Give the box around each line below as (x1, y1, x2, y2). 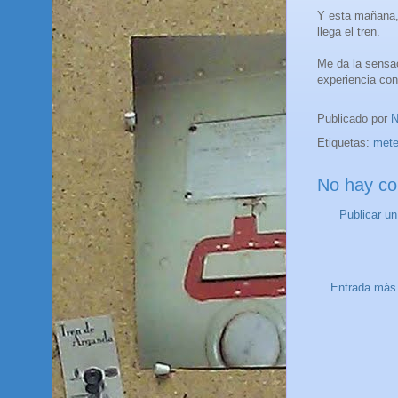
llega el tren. (317, 24, 380, 38)
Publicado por (317, 111, 391, 125)
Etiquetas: (317, 135, 373, 149)
